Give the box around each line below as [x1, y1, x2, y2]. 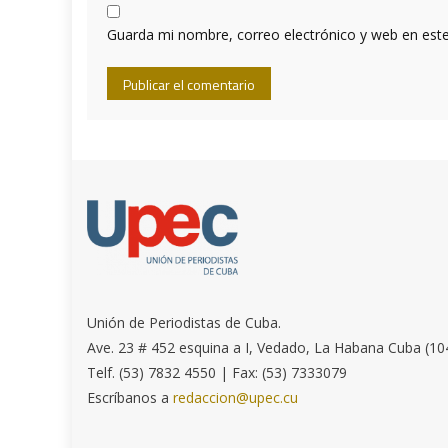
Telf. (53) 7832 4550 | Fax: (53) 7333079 [87, 362, 348, 382]
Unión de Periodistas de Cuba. [87, 312, 282, 332]
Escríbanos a [87, 387, 174, 407]
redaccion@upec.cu [173, 387, 299, 407]
